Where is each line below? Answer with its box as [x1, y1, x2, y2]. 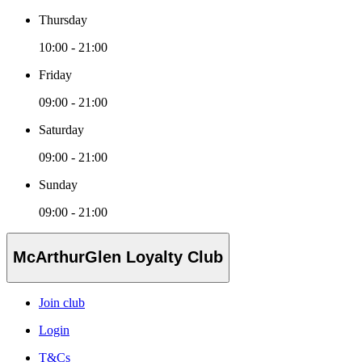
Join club [39, 295, 85, 309]
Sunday [39, 177, 78, 192]
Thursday [39, 12, 87, 27]
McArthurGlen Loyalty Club [13, 248, 223, 267]
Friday [39, 67, 72, 82]
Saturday [39, 122, 84, 137]
